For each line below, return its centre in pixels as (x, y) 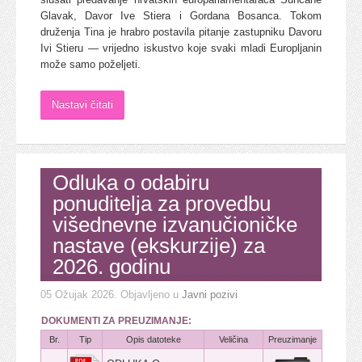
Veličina (234, 339)
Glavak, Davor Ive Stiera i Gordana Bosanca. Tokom (181, 15)
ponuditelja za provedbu (162, 203)
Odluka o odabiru (131, 182)
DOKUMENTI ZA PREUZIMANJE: (116, 320)
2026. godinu (112, 266)
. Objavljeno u (148, 294)
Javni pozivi (210, 294)
